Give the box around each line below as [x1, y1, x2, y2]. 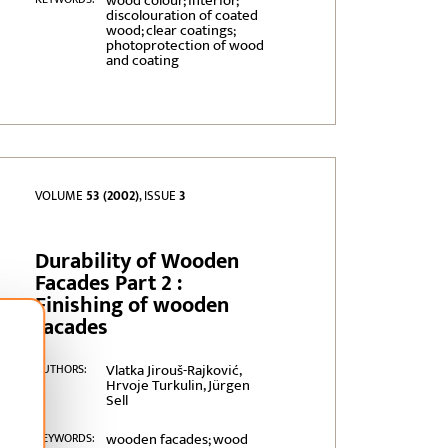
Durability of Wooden [35, 243, 240, 281]
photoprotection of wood [105, 33, 264, 59]
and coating [105, 48, 179, 74]
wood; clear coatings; [105, 18, 235, 44]
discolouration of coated [105, 3, 258, 29]
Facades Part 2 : [35, 265, 183, 303]
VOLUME [35, 185, 87, 208]
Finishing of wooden [35, 287, 230, 325]
